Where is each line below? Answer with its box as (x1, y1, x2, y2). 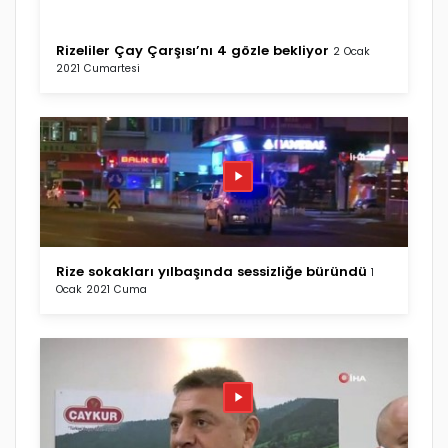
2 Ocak (333, 43, 370, 59)
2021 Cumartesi (56, 60, 140, 76)
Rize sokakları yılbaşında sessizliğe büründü (56, 261, 367, 281)
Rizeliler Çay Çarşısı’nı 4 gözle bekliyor (56, 40, 329, 60)
